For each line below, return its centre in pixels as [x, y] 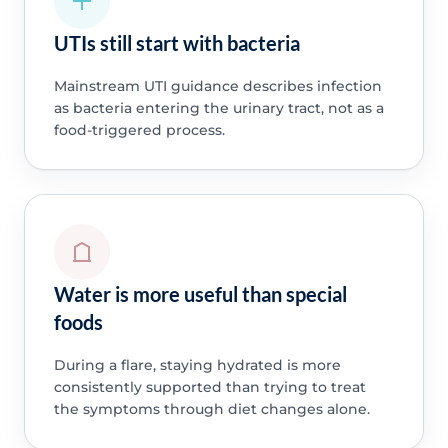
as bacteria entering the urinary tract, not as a [218, 107]
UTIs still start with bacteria [176, 42]
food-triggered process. [139, 129]
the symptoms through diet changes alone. [211, 409]
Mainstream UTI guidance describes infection [217, 85]
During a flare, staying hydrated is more [197, 365]
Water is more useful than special [200, 294]
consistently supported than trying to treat [209, 387]
